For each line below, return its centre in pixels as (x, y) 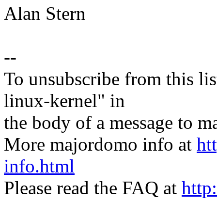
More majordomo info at (100, 144)
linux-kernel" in (64, 101)
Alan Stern (45, 14)
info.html (39, 166)
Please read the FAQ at (93, 188)
